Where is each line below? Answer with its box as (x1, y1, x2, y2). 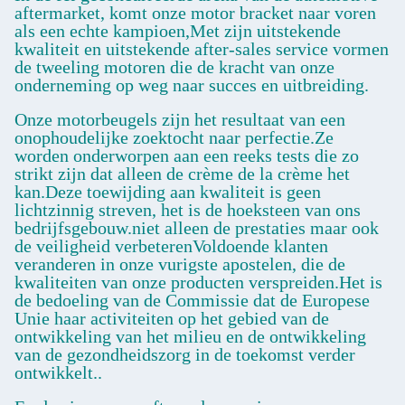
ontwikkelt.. (14, 363, 102, 383)
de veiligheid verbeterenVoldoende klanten (14, 236, 328, 257)
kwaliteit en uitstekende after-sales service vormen (14, 39, 389, 60)
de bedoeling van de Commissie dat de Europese (14, 290, 370, 311)
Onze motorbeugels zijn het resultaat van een (14, 109, 345, 130)
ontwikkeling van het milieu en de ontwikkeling (14, 326, 366, 347)
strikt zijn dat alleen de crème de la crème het (14, 164, 350, 184)
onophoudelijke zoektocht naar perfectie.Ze (14, 127, 334, 148)
